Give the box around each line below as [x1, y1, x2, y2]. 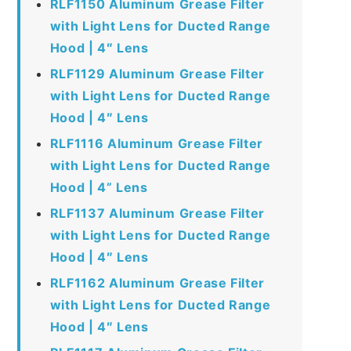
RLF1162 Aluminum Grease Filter [49, 274, 265, 291]
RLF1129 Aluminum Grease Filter [49, 65, 265, 81]
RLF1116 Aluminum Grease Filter [49, 135, 263, 151]
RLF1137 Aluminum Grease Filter [49, 204, 265, 221]
